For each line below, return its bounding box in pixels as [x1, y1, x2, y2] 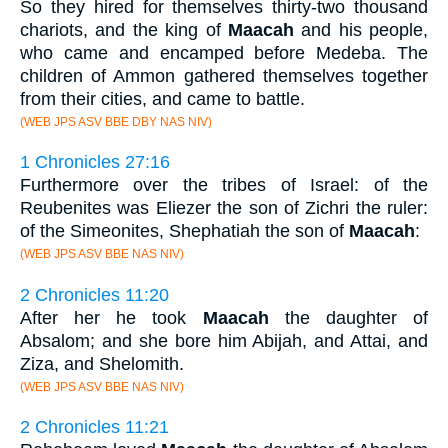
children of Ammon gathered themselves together [20, 65, 428, 86]
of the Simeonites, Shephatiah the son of [20, 221, 349, 242]
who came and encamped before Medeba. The [20, 42, 428, 63]
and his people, [293, 19, 428, 40]
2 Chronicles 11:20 [20, 284, 169, 305]
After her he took [20, 307, 203, 328]
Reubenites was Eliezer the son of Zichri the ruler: [20, 198, 428, 219]
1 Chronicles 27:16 [20, 152, 170, 173]
